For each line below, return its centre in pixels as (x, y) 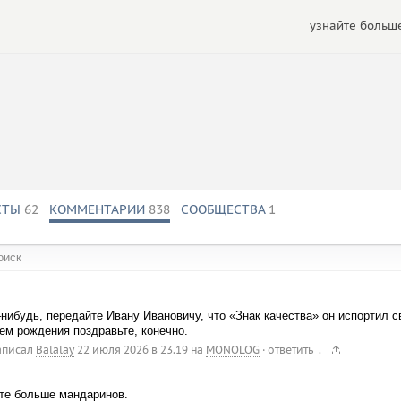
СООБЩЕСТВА (222, 209)
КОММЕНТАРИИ (97, 209)
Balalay (55, 350)
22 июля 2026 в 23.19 (132, 350)
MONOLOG (232, 350)
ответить (290, 350)
